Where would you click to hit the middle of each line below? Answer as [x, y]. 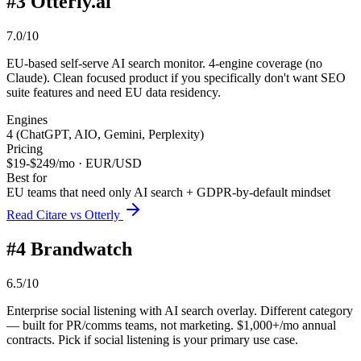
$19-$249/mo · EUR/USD [74, 164]
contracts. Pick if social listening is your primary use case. [152, 340]
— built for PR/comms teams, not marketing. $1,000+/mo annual [171, 326]
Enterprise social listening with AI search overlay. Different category [180, 311]
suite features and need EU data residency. [114, 93]
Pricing [25, 149]
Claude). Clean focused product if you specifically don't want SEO [176, 78]
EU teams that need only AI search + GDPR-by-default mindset [168, 193]
